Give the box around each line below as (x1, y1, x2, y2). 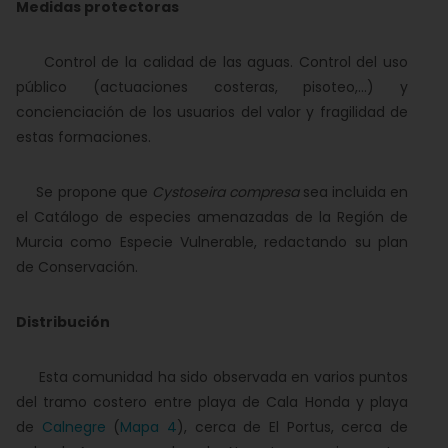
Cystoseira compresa (151, 182, 299, 202)
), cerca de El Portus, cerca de (177, 417, 409, 437)
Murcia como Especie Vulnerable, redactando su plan (16, 232, 408, 252)
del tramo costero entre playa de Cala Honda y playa (16, 392, 408, 412)
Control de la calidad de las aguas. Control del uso (16, 52, 408, 72)
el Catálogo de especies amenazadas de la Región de (16, 207, 408, 227)
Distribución (16, 312, 110, 332)
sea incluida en (298, 182, 409, 202)
